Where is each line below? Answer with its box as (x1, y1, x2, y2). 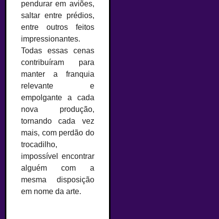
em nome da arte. (21, 187, 81, 196)
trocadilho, (21, 140, 57, 149)
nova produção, (21, 105, 94, 114)
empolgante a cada (21, 93, 94, 102)
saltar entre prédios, (21, 11, 94, 20)
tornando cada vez (21, 117, 94, 126)
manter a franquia (21, 70, 94, 79)
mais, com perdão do (21, 129, 94, 137)
